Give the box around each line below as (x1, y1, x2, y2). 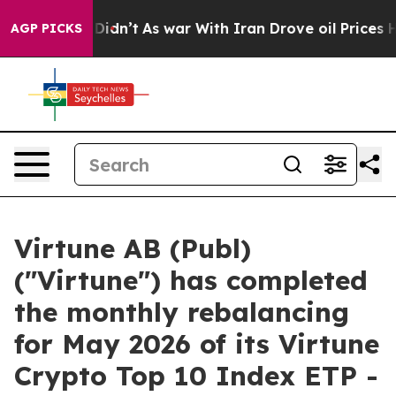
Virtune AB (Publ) (14, 232, 251, 265)
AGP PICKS (11, 20, 82, 36)
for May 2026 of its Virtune (14, 327, 379, 361)
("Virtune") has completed (14, 263, 368, 297)
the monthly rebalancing (14, 295, 349, 329)
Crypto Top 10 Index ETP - (14, 359, 378, 392)
